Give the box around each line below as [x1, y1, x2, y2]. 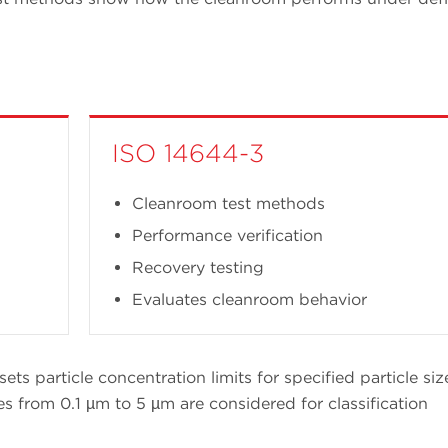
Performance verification [132, 225, 323, 245]
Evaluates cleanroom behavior [132, 289, 367, 309]
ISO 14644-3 [112, 137, 264, 168]
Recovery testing [132, 257, 264, 277]
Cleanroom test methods [132, 193, 325, 213]
